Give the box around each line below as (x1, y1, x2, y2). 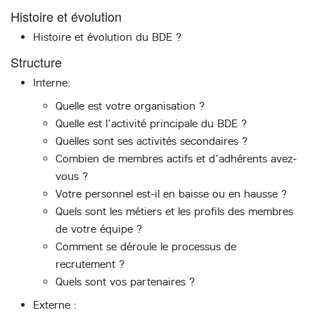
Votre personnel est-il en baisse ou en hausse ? (56, 186, 287, 200)
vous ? (56, 169, 88, 183)
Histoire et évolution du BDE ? (33, 30, 181, 44)
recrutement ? (56, 257, 124, 271)
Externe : (33, 297, 77, 311)
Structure (11, 52, 62, 71)
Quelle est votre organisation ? (56, 98, 205, 112)
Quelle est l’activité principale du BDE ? (56, 116, 247, 130)
